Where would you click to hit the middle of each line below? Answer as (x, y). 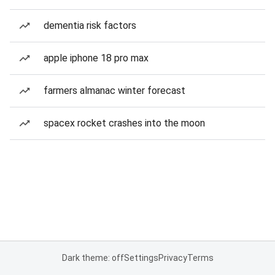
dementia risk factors (90, 25)
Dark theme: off (93, 258)
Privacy (172, 258)
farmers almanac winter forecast (114, 91)
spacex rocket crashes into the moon (124, 123)
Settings (141, 258)
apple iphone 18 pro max (96, 58)
